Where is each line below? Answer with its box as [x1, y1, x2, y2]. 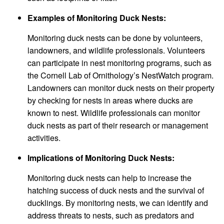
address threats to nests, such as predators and [27, 209, 194, 221]
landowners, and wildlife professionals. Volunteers [27, 44, 205, 56]
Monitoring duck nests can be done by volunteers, [27, 32, 202, 44]
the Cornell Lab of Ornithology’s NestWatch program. [27, 69, 213, 81]
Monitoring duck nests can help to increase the [27, 172, 191, 184]
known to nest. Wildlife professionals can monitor [27, 107, 200, 119]
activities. [27, 132, 60, 144]
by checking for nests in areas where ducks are [27, 94, 193, 106]
